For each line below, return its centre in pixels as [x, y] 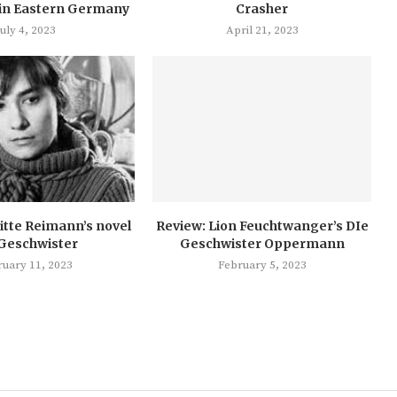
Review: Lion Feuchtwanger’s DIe [262, 226]
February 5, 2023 [262, 265]
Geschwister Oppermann [262, 243]
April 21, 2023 [262, 31]
